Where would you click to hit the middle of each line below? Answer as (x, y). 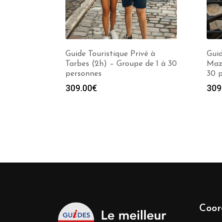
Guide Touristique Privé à (110, 54)
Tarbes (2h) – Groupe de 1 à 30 (121, 64)
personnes (83, 74)
